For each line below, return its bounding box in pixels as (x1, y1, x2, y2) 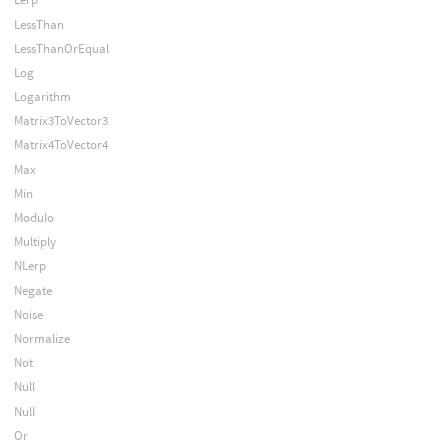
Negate (13, 281, 52, 299)
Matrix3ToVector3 (13, 112, 108, 130)
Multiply (13, 233, 56, 251)
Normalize (13, 329, 70, 347)
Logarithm (13, 88, 71, 106)
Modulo (13, 209, 54, 227)
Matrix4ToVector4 (13, 136, 108, 154)
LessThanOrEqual (13, 39, 109, 57)
